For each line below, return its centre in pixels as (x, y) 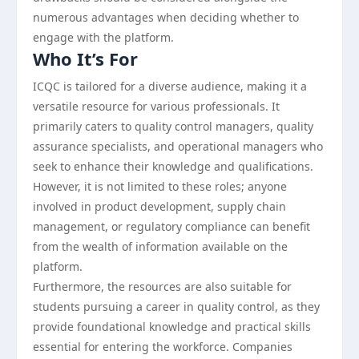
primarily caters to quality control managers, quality (173, 126)
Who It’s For (85, 58)
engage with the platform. (103, 37)
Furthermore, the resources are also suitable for (162, 286)
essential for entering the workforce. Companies (163, 347)
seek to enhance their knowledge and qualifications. (173, 166)
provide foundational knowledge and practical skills (172, 327)
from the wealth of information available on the (160, 246)
